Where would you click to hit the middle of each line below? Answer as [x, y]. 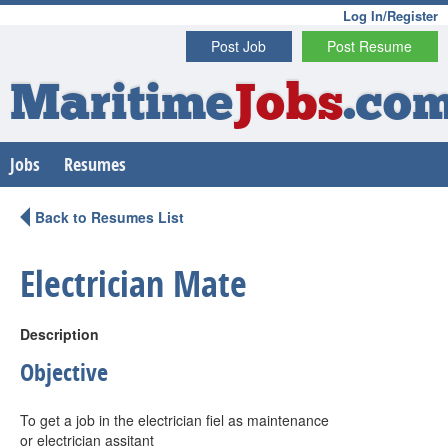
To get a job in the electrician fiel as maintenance [174, 420]
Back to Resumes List [109, 217]
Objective [64, 372]
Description [59, 334]
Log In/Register [390, 15]
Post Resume [370, 46]
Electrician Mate [133, 283]
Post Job [239, 46]
